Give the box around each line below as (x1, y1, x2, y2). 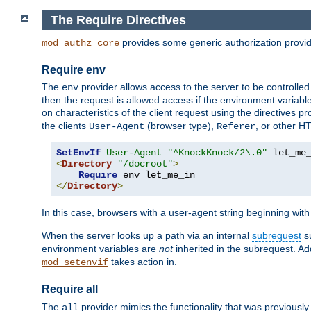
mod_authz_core (42, 37, 119, 49)
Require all (42, 283, 98, 296)
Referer (217, 121, 255, 133)
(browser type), (144, 120, 217, 132)
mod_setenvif (42, 257, 108, 269)
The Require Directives (50, 12, 186, 27)
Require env (42, 64, 106, 76)
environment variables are (42, 243, 159, 255)
